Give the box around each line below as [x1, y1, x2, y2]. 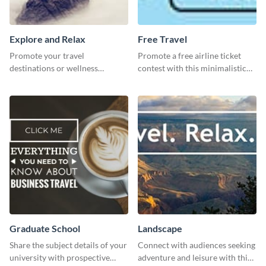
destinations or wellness [9, 62, 98, 73]
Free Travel [138, 33, 187, 45]
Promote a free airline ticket [138, 50, 241, 61]
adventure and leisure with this [138, 252, 251, 262]
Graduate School [9, 222, 80, 234]
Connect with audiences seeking [138, 239, 255, 250]
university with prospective [9, 252, 110, 262]
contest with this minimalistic [138, 62, 246, 73]
